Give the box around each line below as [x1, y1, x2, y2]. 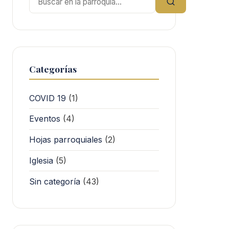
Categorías [29, 63, 77, 75]
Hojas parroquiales [29, 134, 102, 145]
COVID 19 [29, 93, 66, 103]
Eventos [29, 113, 60, 124]
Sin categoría [29, 176, 80, 187]
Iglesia [29, 155, 53, 166]
